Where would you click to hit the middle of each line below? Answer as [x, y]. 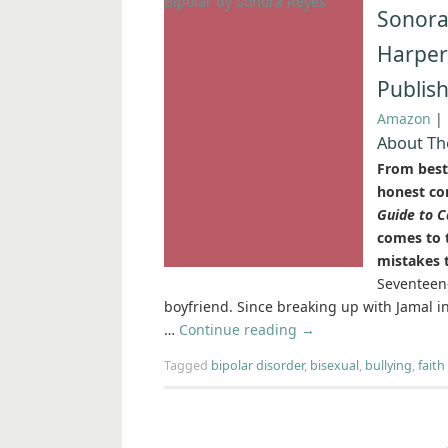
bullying [388, 366]
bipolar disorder [257, 366]
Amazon [404, 119]
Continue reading [240, 330]
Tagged [187, 366]
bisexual [334, 366]
